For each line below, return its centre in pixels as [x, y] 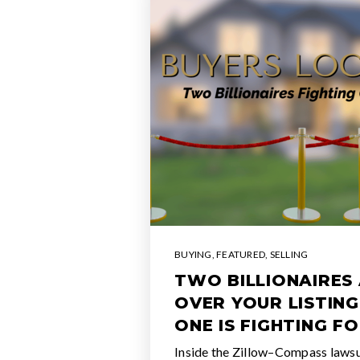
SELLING [289, 254]
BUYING [193, 254]
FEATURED [241, 254]
